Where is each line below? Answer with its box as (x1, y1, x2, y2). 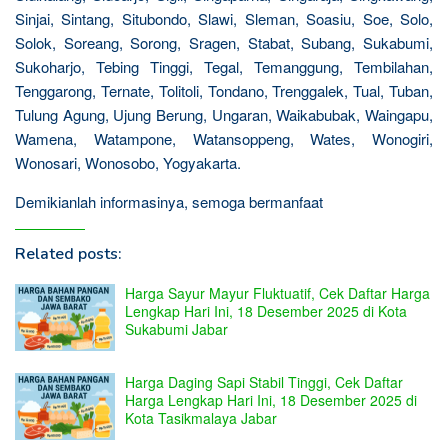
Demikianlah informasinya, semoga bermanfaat (15, 190, 323, 212)
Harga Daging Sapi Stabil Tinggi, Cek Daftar (125, 371, 403, 392)
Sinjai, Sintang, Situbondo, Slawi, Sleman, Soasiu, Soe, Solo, (15, 7, 433, 29)
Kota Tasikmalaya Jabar (125, 407, 277, 428)
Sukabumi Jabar (125, 318, 228, 339)
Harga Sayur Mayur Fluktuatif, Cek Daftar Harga (125, 282, 430, 303)
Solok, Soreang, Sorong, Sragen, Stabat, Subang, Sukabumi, (15, 31, 433, 53)
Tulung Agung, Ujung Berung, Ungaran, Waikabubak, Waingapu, (15, 103, 433, 125)
